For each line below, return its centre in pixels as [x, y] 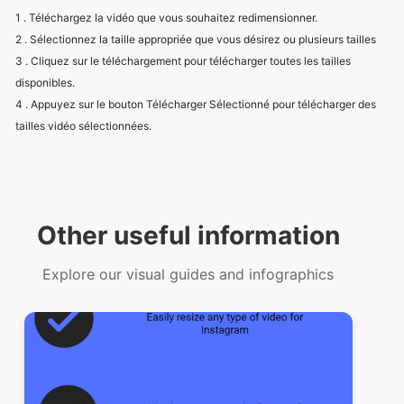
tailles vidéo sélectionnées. [83, 52]
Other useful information [188, 162]
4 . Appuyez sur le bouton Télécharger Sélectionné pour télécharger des [196, 31]
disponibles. [45, 9]
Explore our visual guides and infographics [188, 201]
